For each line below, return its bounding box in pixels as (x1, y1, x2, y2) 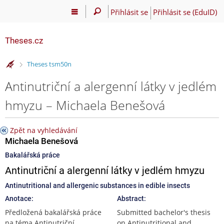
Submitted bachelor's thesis (117, 207, 210, 217)
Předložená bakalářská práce (5, 207, 101, 217)
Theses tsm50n (26, 59, 71, 69)
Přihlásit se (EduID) (152, 6, 217, 17)
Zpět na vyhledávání (10, 125, 77, 135)
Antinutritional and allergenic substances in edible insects (5, 181, 190, 189)
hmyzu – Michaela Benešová (5, 96, 165, 113)
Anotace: (5, 194, 33, 202)
